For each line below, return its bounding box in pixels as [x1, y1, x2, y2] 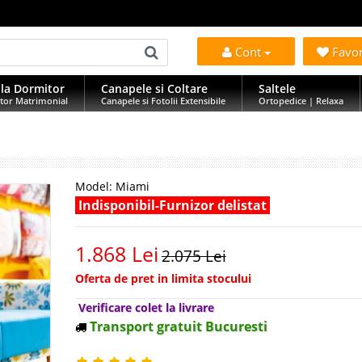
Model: [74, 179, 112, 194]
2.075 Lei [161, 246, 226, 267]
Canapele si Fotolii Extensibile [101, 95, 225, 107]
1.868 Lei [74, 240, 158, 267]
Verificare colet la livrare [78, 300, 214, 315]
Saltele [259, 81, 296, 96]
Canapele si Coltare [101, 81, 208, 96]
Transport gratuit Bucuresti [89, 318, 267, 335]
